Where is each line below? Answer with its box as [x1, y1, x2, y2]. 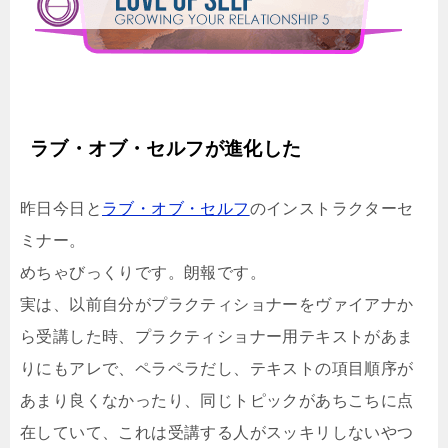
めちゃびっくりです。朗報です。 [20, 263, 266, 281]
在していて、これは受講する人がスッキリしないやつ [20, 423, 414, 441]
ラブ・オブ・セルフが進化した [30, 137, 302, 159]
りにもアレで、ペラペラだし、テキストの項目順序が [20, 359, 414, 377]
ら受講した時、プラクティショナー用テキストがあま [20, 327, 414, 345]
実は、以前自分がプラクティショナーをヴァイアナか [20, 295, 414, 313]
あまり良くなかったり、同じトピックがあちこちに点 [20, 391, 414, 409]
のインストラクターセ [249, 199, 414, 217]
